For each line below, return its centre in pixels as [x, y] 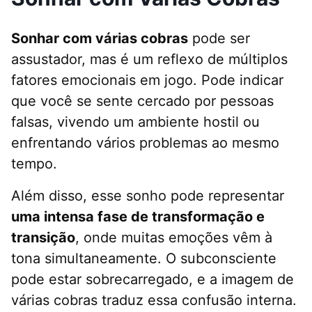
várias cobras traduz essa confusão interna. [154, 301]
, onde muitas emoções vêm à [174, 238]
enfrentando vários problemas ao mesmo [145, 143]
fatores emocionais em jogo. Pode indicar [147, 80]
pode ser [219, 39]
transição [43, 238]
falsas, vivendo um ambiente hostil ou [135, 122]
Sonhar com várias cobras [100, 39]
